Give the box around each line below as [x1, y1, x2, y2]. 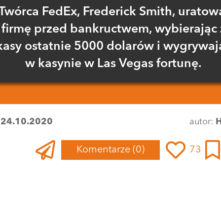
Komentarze [76, 145, 133, 155]
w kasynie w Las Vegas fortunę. [25, 57, 202, 70]
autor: [189, 117, 216, 126]
